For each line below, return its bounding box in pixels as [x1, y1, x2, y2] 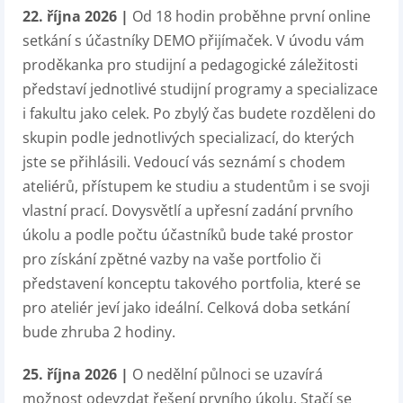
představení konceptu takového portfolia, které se [22, 273, 361, 293]
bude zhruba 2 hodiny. [22, 322, 175, 342]
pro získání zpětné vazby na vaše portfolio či [22, 249, 321, 269]
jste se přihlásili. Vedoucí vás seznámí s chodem [22, 152, 345, 172]
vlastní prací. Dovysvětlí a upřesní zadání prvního [22, 201, 354, 220]
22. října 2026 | [22, 6, 132, 26]
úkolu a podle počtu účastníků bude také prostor [22, 225, 354, 245]
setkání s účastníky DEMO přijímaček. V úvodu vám [22, 31, 364, 50]
